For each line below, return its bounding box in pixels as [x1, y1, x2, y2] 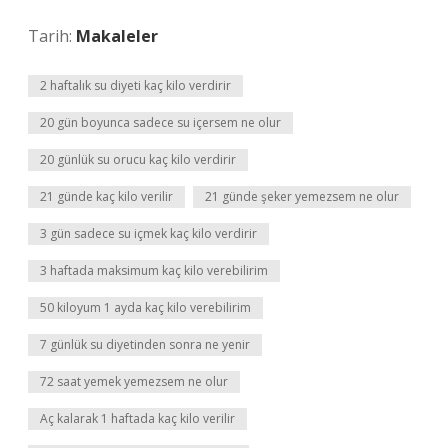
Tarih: [28, 25, 76, 47]
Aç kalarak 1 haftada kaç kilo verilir [40, 410, 235, 427]
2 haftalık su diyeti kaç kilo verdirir [40, 77, 231, 94]
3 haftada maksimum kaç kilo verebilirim [40, 262, 268, 279]
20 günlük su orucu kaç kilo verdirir [40, 151, 236, 168]
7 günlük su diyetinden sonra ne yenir [40, 336, 250, 353]
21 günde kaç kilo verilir [40, 188, 173, 205]
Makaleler [76, 25, 158, 47]
